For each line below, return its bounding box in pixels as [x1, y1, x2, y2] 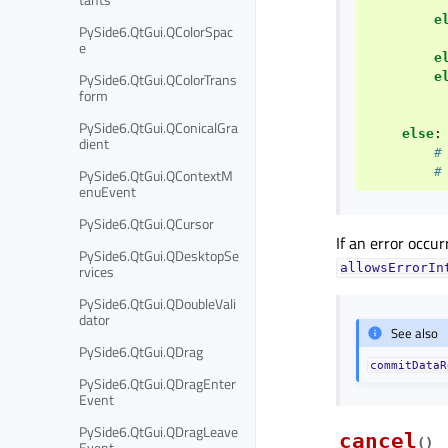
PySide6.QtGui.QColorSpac [79, 20, 233, 42]
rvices [79, 260, 114, 282]
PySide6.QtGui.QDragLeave [79, 420, 238, 442]
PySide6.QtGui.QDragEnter [79, 372, 236, 394]
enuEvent [79, 180, 136, 202]
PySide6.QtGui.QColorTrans [79, 68, 237, 90]
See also [391, 322, 439, 343]
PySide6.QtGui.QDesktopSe [79, 244, 239, 266]
